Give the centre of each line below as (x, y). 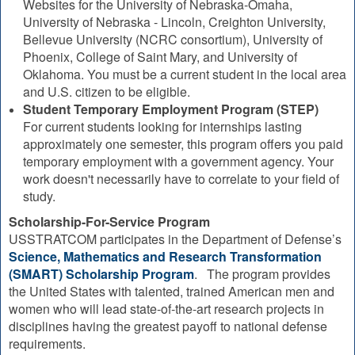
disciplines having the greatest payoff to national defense (168, 326)
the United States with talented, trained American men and (172, 291)
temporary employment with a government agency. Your (178, 161)
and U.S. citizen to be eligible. (107, 92)
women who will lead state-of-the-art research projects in (166, 309)
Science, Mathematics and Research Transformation (165, 256)
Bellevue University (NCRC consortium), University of (173, 39)
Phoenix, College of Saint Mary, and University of (160, 57)
